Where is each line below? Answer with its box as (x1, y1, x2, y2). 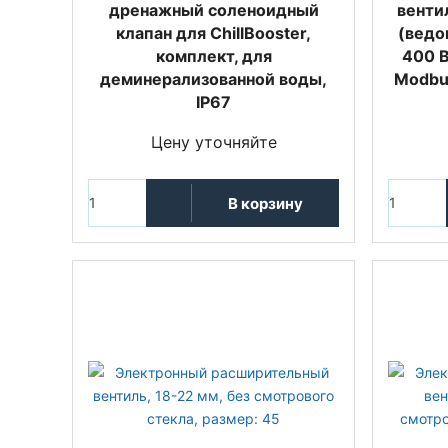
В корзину (227, 193, 303, 213)
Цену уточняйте (150, 132, 277, 152)
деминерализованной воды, (100, 69, 327, 89)
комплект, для (155, 46, 272, 66)
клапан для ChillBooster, (116, 23, 311, 43)
